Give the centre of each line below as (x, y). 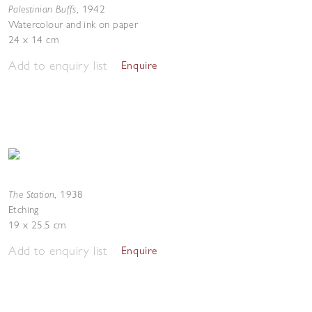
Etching (24, 210)
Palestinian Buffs (42, 9)
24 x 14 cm (33, 40)
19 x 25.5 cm (37, 225)
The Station (32, 194)
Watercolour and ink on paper (73, 24)
